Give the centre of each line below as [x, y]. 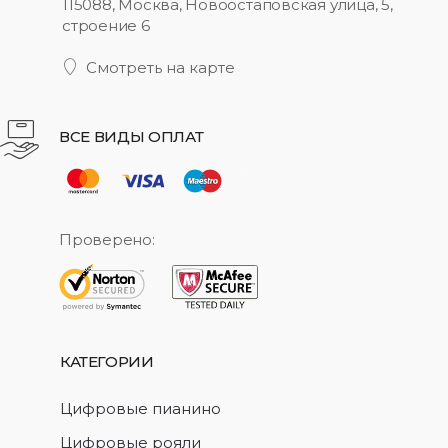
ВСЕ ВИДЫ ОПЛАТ [131, 137]
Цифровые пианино [140, 409]
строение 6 [106, 26]
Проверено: [107, 240]
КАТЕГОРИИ [107, 362]
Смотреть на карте [160, 68]
